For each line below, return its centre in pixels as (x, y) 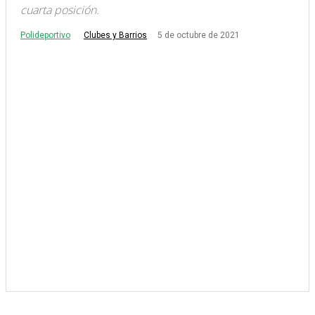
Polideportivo (45, 35)
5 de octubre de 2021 (199, 36)
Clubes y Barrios (115, 36)
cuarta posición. (60, 10)
